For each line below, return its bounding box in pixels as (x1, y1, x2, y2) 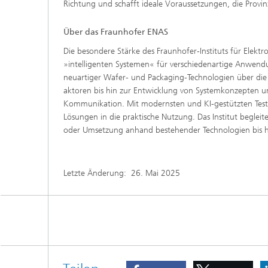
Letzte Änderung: (63, 167, 131, 178)
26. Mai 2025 (131, 167, 180, 178)
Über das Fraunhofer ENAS (63, 26, 168, 37)
